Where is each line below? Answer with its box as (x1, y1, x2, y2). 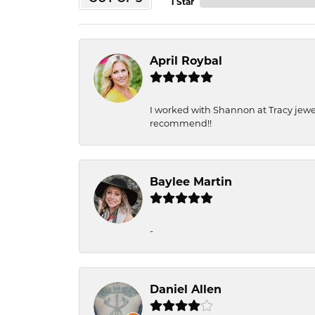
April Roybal (150, 56, 222, 67)
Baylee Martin (150, 177, 232, 188)
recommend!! (150, 120, 212, 129)
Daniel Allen (150, 285, 221, 296)
